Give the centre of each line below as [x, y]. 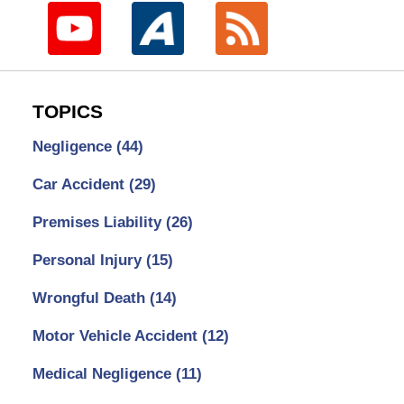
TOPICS [67, 111]
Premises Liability [99, 223]
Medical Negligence [104, 374]
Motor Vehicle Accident [117, 336]
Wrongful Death [91, 298]
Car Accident [80, 185]
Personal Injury [89, 261]
